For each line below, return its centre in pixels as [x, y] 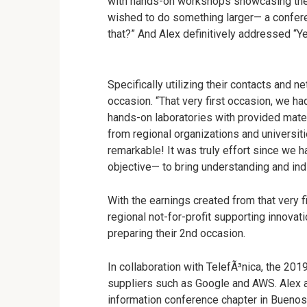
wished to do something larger [181, 17]
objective [130, 167]
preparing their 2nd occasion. [176, 233]
